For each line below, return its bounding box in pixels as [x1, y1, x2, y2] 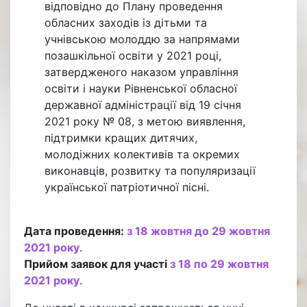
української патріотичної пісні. [45, 180, 213, 194]
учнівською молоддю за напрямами [45, 32, 241, 46]
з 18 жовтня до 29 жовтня [127, 223, 270, 238]
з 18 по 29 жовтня [170, 256, 269, 271]
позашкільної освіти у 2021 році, [45, 48, 222, 62]
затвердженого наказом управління [45, 64, 239, 79]
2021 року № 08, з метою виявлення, [45, 114, 246, 128]
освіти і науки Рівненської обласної [45, 81, 238, 95]
